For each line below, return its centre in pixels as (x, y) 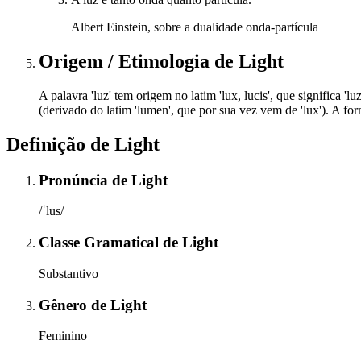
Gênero (65, 305)
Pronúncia (75, 180)
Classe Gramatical (101, 243)
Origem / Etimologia (127, 61)
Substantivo (68, 273)
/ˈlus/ (51, 211)
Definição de (60, 144)
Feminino (63, 336)
